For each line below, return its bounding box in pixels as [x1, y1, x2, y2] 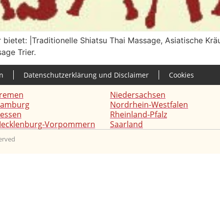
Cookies [169, 70, 194, 80]
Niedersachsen [110, 89, 165, 101]
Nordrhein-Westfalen [110, 99, 188, 110]
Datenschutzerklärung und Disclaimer [24, 70, 149, 80]
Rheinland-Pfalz [110, 109, 167, 120]
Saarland [110, 119, 143, 130]
